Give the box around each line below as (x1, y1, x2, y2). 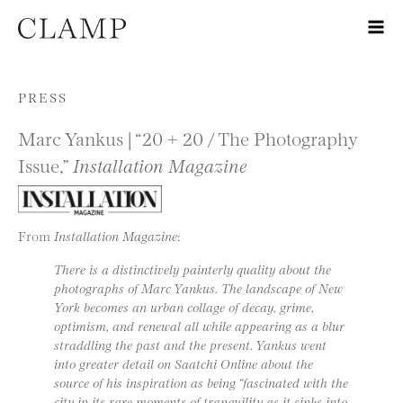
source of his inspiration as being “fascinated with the (54, 372, 348, 390)
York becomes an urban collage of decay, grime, (54, 297, 314, 315)
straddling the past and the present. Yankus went (54, 335, 327, 353)
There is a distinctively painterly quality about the (54, 259, 331, 277)
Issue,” (18, 153, 73, 176)
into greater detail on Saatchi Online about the (54, 354, 313, 372)
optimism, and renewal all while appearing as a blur (54, 316, 345, 334)
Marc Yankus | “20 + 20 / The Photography (18, 126, 357, 149)
